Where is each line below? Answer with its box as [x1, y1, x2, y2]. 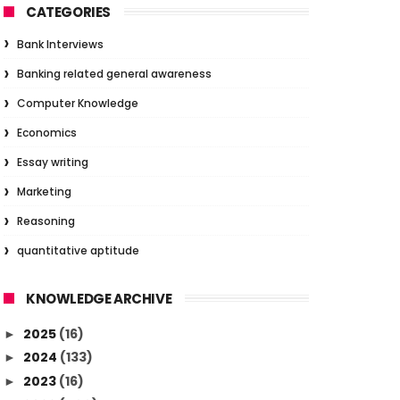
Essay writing [17, 154, 88, 170]
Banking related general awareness [17, 66, 212, 81]
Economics [17, 125, 77, 140]
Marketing [17, 184, 71, 199]
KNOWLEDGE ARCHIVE [26, 289, 172, 308]
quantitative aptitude [17, 243, 139, 258]
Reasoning [17, 213, 75, 229]
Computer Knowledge [17, 96, 138, 111]
